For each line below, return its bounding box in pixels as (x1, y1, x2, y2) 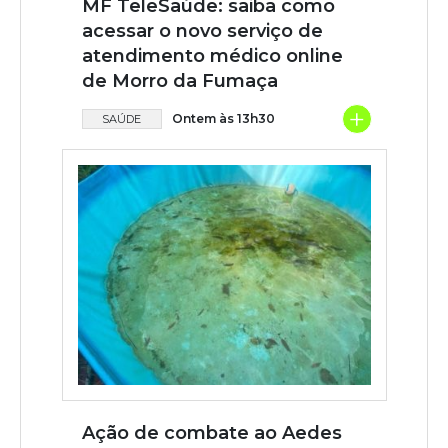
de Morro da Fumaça (81, 70, 278, 93)
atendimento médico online (81, 45, 343, 68)
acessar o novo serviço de (81, 20, 323, 43)
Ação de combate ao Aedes (81, 421, 342, 444)
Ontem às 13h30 (171, 111, 275, 127)
